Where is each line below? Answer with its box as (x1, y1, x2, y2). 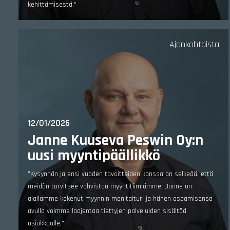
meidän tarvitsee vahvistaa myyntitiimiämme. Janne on (28, 182, 192, 191)
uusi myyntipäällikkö (28, 146, 160, 165)
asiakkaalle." (28, 219, 64, 228)
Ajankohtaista (169, 39, 219, 50)
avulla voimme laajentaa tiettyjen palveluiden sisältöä (28, 206, 186, 216)
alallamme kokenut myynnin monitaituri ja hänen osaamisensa (28, 194, 213, 203)
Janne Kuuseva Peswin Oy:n (28, 130, 203, 150)
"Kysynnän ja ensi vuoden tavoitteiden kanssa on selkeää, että (28, 169, 213, 179)
